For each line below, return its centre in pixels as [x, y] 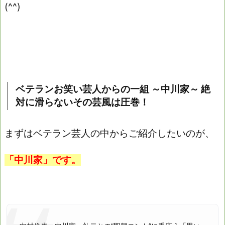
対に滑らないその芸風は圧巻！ [82, 102]
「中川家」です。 [43, 160]
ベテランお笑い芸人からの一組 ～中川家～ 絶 [113, 89]
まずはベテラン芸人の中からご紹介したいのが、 [109, 133]
